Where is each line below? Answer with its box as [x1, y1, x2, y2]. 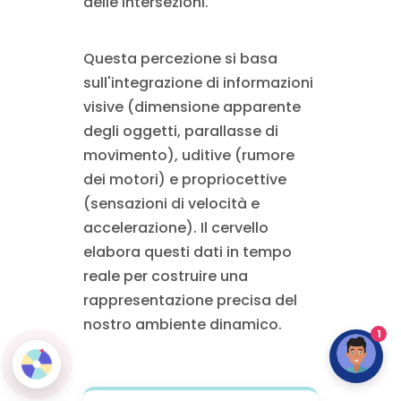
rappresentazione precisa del [82, 289, 297, 311]
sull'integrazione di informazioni [82, 72, 313, 93]
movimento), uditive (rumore [82, 144, 294, 166]
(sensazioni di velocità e [82, 192, 260, 214]
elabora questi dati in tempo [82, 241, 292, 262]
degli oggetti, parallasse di [82, 120, 278, 141]
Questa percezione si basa [82, 47, 277, 69]
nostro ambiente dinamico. [82, 313, 282, 335]
